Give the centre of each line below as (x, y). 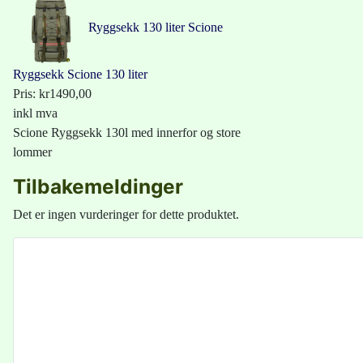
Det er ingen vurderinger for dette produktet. (126, 215)
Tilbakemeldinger (98, 187)
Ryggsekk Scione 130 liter (80, 75)
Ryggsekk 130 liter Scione (156, 28)
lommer (32, 152)
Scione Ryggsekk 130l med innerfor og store (127, 133)
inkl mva (35, 113)
